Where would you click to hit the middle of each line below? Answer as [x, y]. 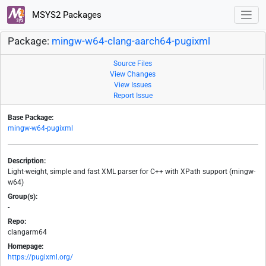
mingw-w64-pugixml [40, 129]
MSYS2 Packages [65, 15]
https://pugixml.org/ [40, 257]
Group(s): [23, 197]
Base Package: [31, 118]
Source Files [133, 64]
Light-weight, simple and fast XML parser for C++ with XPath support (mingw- [132, 172]
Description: [27, 161]
